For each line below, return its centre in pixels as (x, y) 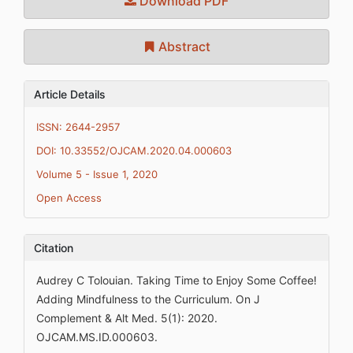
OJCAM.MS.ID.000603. (97, 337)
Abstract (182, 46)
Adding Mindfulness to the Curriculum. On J (148, 299)
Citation (54, 248)
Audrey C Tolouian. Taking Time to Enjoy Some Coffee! (176, 280)
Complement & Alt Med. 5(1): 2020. (127, 318)
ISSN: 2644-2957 (78, 127)
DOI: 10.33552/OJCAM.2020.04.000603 (134, 150)
